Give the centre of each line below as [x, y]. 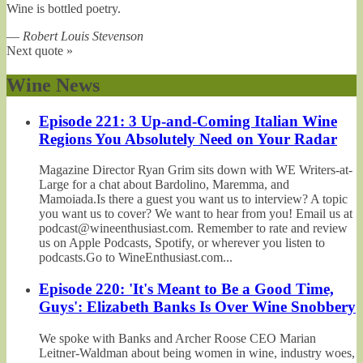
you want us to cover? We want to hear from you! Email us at [196, 214]
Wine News [53, 85]
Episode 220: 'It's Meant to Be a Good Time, [186, 288]
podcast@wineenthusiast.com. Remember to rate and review [193, 228]
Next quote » [40, 50]
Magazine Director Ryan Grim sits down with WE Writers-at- [196, 170]
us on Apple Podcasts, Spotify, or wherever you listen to [182, 243]
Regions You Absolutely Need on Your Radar [188, 139]
